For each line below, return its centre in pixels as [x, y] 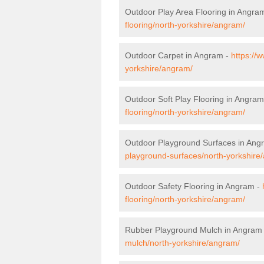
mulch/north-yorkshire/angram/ [182, 242]
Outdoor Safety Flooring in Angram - [194, 186]
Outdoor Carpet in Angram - [178, 55]
